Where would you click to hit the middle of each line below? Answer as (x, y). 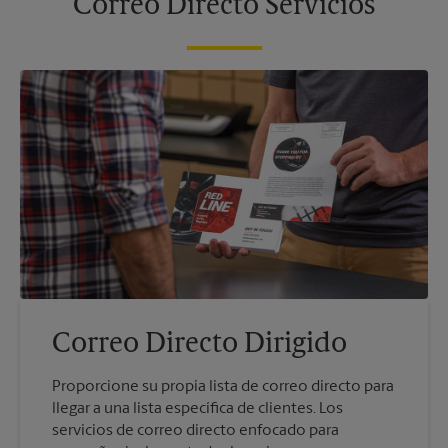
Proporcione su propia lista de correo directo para (223, 387)
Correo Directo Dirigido (199, 345)
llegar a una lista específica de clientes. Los (197, 409)
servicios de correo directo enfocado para (195, 431)
